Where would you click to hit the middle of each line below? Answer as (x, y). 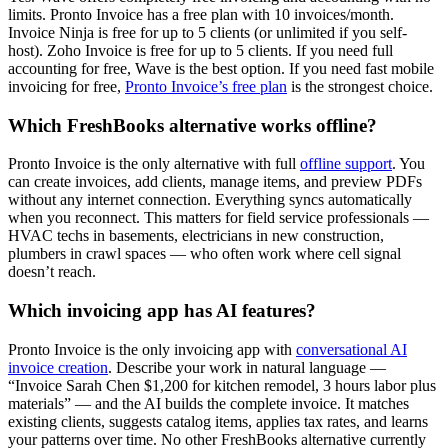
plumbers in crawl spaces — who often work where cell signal (204, 254)
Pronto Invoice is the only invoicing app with (152, 349)
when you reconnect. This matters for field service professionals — (218, 218)
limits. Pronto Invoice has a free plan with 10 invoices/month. (201, 15)
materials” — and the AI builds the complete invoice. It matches (208, 403)
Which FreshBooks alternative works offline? (192, 125)
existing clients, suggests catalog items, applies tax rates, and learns (218, 421)
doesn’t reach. (52, 272)
